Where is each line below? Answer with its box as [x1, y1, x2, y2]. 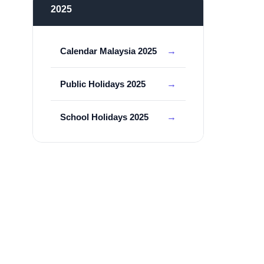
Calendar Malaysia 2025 [60, 46, 157, 56]
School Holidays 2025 [60, 112, 148, 122]
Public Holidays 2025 [60, 79, 146, 89]
